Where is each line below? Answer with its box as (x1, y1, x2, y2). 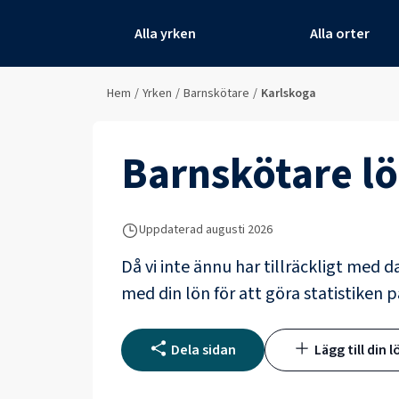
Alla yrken (134, 23, 196, 44)
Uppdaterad (139, 221, 203, 239)
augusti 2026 (206, 221, 273, 239)
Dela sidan (171, 340, 236, 360)
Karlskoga (261, 85, 316, 102)
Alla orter (310, 23, 370, 44)
